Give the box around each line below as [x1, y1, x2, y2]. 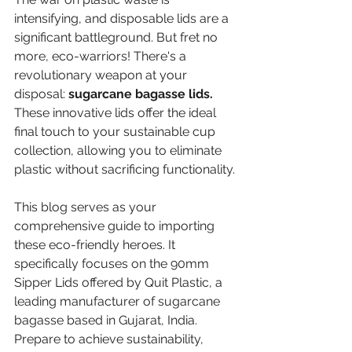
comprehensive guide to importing [14, 218, 218, 233]
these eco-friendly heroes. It [14, 236, 178, 252]
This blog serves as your [14, 199, 159, 214]
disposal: [14, 86, 68, 101]
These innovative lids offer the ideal [14, 104, 219, 120]
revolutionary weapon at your [14, 67, 190, 82]
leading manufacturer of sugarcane [14, 293, 223, 309]
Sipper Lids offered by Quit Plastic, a [14, 274, 225, 290]
